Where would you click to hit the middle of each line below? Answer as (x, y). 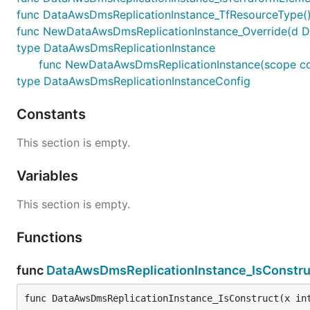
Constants (53, 114)
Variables (49, 175)
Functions (51, 237)
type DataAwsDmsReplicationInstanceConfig (134, 81)
